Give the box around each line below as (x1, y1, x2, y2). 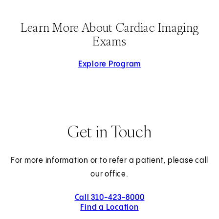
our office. (90, 170, 129, 179)
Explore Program (78, 60, 141, 69)
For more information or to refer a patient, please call (10, 156, 209, 165)
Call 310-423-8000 (74, 194, 145, 202)
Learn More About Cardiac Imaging (20, 20, 199, 36)
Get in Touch (67, 121, 152, 142)
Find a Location (80, 203, 139, 212)
